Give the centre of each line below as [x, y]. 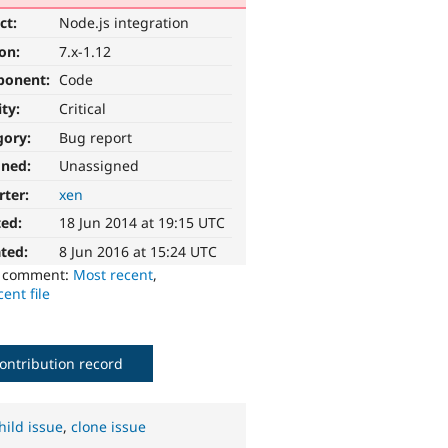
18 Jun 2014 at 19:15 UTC [142, 223]
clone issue [109, 427]
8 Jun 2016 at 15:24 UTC [138, 252]
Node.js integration [124, 23]
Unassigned [99, 166]
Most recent [113, 275]
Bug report [96, 137]
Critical [83, 109]
